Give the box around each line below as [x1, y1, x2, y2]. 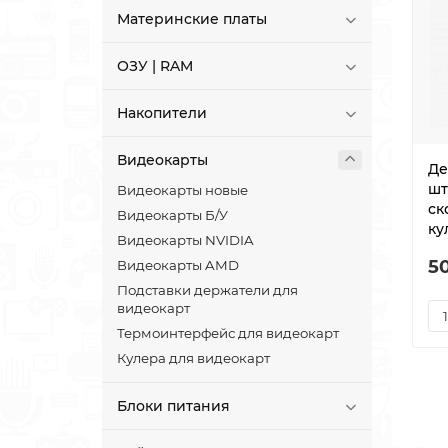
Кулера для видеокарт [117, 350, 270, 367]
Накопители [117, 104, 207, 123]
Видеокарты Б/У [117, 207, 228, 224]
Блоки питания [117, 397, 230, 416]
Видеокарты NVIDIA [117, 232, 254, 249]
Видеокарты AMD [117, 257, 239, 274]
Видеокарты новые [117, 182, 248, 199]
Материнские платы [117, 10, 267, 29]
